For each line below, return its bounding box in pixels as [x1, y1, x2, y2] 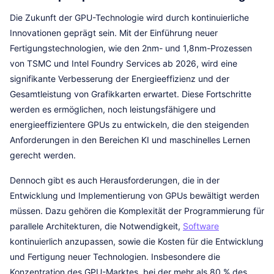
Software [183, 221, 219, 231]
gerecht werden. [10, 150, 76, 160]
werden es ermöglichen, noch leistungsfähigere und [10, 104, 216, 114]
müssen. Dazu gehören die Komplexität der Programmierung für [10, 206, 264, 216]
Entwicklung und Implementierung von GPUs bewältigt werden [10, 190, 259, 201]
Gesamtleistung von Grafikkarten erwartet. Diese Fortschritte [10, 89, 251, 99]
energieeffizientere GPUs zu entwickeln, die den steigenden [10, 119, 249, 130]
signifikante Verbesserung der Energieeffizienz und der [10, 73, 229, 84]
